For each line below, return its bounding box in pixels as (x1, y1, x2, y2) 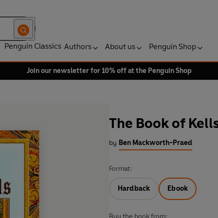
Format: (109, 164, 132, 173)
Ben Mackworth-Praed (119, 139, 192, 147)
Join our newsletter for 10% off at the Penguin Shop (26, 67, 192, 75)
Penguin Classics (4, 41, 61, 51)
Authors (64, 42, 91, 51)
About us (105, 42, 135, 51)
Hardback (118, 184, 150, 193)
